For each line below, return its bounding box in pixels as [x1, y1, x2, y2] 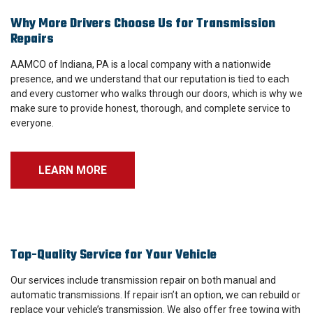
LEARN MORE [38, 163, 107, 177]
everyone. [10, 117, 54, 129]
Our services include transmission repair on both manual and [10, 275, 276, 286]
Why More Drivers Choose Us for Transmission [10, 14, 275, 35]
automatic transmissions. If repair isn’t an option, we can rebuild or [10, 289, 300, 301]
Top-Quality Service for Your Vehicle [10, 245, 217, 266]
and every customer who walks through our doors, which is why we [10, 88, 303, 100]
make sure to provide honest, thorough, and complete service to [10, 103, 291, 115]
